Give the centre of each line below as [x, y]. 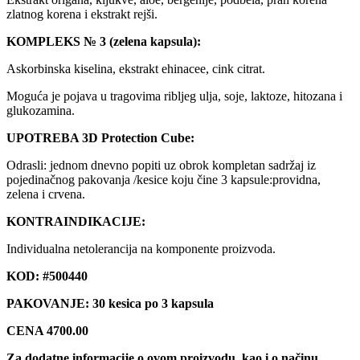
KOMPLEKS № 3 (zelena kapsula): [104, 41]
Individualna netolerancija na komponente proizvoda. [141, 248]
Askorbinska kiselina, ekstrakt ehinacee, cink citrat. [136, 68]
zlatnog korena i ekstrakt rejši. [82, 14]
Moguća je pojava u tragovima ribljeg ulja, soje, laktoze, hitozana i [174, 96]
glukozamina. [41, 110]
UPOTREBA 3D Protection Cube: [100, 137]
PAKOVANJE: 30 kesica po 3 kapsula [110, 303]
